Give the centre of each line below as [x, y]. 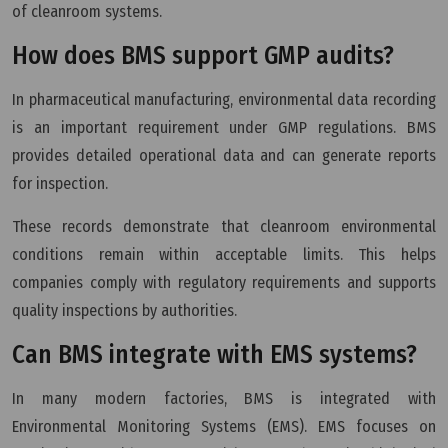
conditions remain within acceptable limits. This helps [224, 254]
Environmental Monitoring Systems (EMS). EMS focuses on [224, 426]
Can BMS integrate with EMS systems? [214, 354]
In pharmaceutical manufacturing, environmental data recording [224, 99]
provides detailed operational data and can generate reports [224, 155]
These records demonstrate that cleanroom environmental [224, 226]
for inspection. [60, 183]
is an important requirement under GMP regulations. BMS [224, 127]
